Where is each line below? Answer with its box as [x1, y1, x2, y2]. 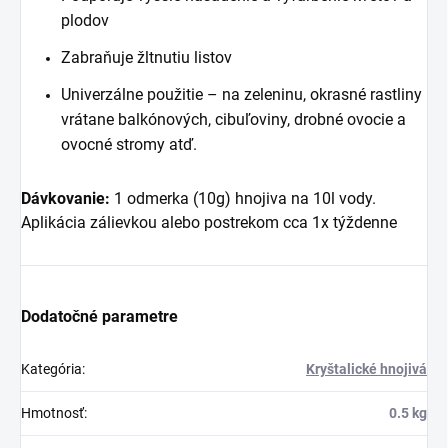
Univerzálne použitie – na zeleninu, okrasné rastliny [61, 85, 422, 105]
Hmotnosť [21, 405, 84, 422]
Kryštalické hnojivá [306, 361, 427, 378]
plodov [61, 11, 109, 31]
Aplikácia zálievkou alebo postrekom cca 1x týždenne [21, 213, 397, 233]
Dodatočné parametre [21, 307, 178, 327]
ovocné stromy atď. [61, 135, 197, 155]
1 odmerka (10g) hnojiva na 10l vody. [110, 189, 376, 209]
